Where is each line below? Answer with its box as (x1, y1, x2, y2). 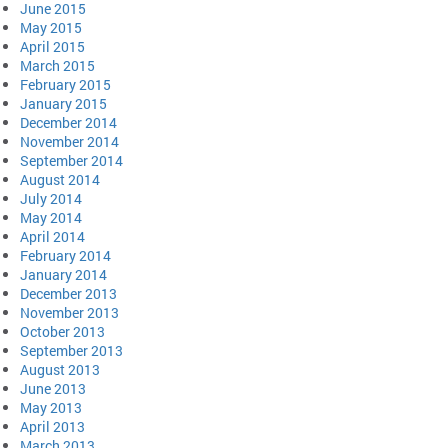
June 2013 (20, 378, 86, 398)
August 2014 (20, 169, 100, 189)
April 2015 (20, 36, 85, 56)
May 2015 (20, 17, 82, 37)
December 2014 (20, 112, 117, 132)
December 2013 (20, 283, 117, 303)
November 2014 (20, 131, 119, 151)
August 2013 (20, 359, 100, 379)
